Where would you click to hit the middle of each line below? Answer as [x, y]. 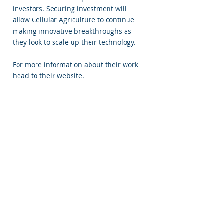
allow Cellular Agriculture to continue [73, 20]
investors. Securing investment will [70, 9]
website [70, 76]
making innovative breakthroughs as [72, 31]
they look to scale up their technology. [75, 42]
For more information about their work [75, 64]
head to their [35, 76]
